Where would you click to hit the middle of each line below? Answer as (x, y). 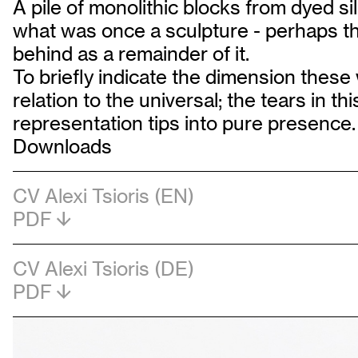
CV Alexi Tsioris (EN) (103, 196)
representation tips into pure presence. (184, 123)
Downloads (62, 147)
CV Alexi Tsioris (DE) (103, 269)
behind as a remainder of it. (131, 54)
